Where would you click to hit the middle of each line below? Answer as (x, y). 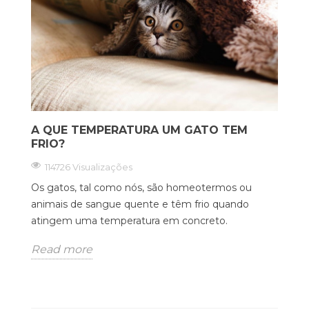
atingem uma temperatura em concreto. (131, 220)
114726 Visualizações (89, 167)
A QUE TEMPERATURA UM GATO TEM (139, 130)
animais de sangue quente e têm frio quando (140, 204)
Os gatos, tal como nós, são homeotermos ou (141, 187)
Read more (62, 249)
